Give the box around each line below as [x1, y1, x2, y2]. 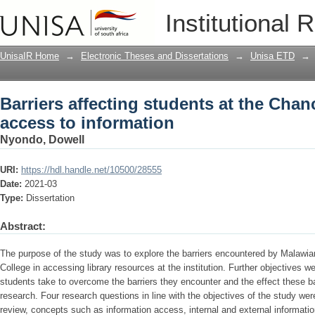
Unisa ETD [250, 51, 295, 61]
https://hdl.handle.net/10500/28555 [21, 165, 162, 175]
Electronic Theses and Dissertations [81, 51, 229, 61]
